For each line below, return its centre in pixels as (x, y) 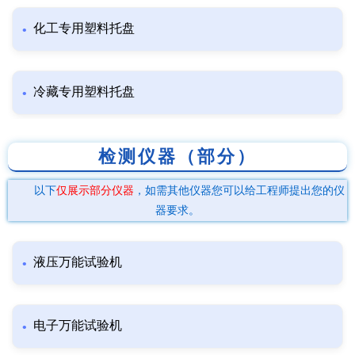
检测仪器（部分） (177, 157)
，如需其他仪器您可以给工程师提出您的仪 (239, 191)
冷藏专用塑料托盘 (84, 92)
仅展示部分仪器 (95, 191)
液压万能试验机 (78, 262)
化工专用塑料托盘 (84, 29)
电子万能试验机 (78, 326)
